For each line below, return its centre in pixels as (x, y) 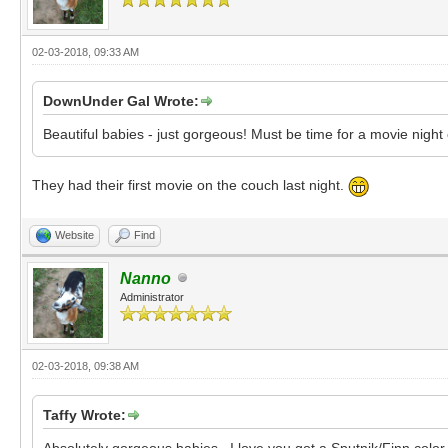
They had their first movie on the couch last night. (190, 185)
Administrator (152, 296)
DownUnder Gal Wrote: (121, 100)
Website (74, 234)
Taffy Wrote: (84, 414)
